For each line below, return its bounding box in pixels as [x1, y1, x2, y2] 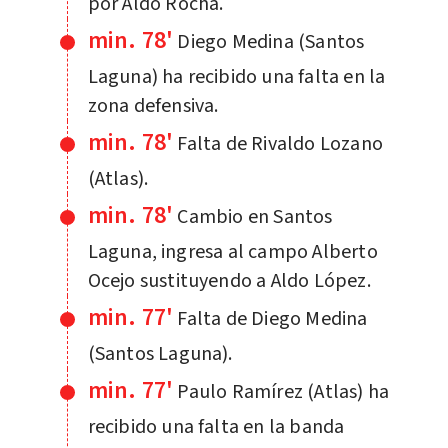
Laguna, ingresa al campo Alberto [87, 237, 378, 266]
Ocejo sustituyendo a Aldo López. [87, 266, 371, 295]
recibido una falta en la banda [87, 412, 345, 441]
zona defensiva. [87, 91, 219, 120]
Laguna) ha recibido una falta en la [87, 62, 386, 91]
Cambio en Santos [177, 202, 333, 231]
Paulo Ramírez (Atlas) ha [177, 377, 390, 406]
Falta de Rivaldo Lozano [177, 129, 383, 158]
